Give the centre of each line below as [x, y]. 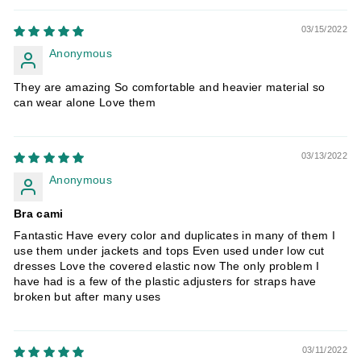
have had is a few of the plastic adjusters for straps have [165, 281]
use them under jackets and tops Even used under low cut [169, 251]
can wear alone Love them [85, 102]
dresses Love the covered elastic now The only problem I [167, 266]
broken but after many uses [87, 297]
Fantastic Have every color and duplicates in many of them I [175, 235]
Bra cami [39, 214]
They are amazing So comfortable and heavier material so [170, 87]
